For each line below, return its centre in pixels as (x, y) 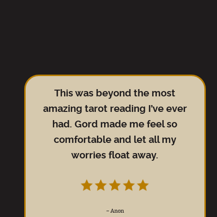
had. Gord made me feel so (115, 124)
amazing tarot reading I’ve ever (115, 109)
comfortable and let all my (115, 140)
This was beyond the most (115, 93)
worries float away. (115, 155)
